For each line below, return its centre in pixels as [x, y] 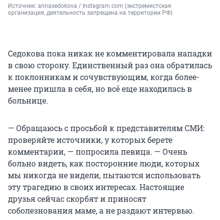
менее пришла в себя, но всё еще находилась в [100, 88]
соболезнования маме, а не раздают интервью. [101, 210]
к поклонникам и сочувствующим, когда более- [104, 77]
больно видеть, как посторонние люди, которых [104, 163]
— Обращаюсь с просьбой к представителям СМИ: [106, 128]
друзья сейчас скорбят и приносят [77, 198]
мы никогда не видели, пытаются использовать [104, 175]
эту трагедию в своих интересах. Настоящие [96, 187]
